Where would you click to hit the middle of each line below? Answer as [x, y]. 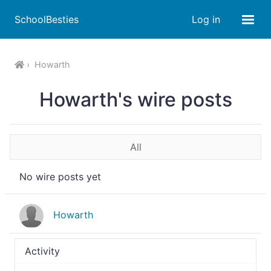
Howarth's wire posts [135, 100]
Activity [42, 251]
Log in [206, 19]
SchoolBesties [47, 19]
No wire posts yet [60, 177]
